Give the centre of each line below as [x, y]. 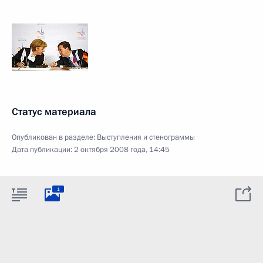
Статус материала [54, 112]
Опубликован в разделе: [54, 137]
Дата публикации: [43, 150]
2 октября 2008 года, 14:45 [122, 150]
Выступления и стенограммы [146, 137]
